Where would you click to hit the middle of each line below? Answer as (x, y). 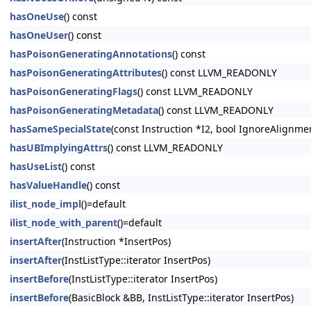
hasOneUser (39, 35)
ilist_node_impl (45, 204)
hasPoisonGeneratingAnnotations (91, 54)
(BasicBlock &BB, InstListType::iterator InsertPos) (181, 297)
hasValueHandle (48, 185)
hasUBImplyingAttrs (59, 148)
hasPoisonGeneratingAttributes (86, 73)
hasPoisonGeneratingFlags (74, 91)
